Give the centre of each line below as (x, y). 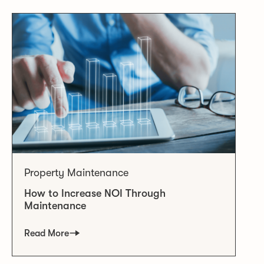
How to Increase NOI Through (95, 193)
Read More (47, 233)
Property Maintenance (76, 172)
